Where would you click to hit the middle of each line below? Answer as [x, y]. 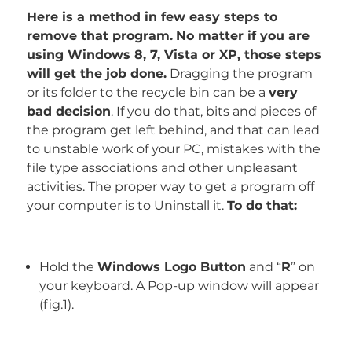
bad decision [68, 111]
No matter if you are [242, 36]
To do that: [262, 205]
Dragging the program [239, 73]
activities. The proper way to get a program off [170, 187]
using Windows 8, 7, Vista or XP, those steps [174, 55]
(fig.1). [56, 304]
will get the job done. [96, 73]
